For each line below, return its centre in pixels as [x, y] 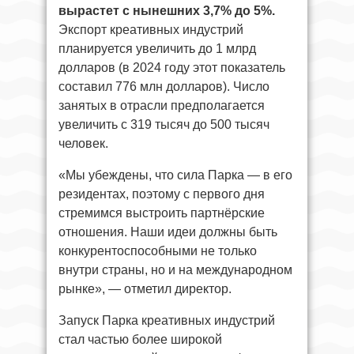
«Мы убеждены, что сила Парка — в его [175, 175]
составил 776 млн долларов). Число [164, 86]
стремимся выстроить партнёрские [162, 213]
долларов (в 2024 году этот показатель [172, 67]
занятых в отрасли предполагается [162, 105]
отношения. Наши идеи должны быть [168, 232]
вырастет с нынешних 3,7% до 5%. [167, 10]
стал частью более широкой [140, 339]
